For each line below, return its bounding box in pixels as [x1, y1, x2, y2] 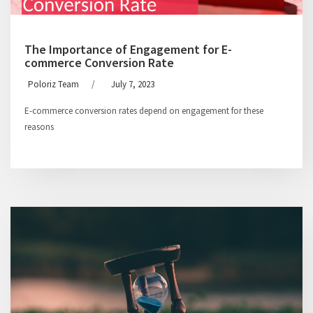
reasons [24, 121, 54, 133]
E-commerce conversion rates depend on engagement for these [24, 105, 263, 117]
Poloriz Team [28, 78, 79, 90]
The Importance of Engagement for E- [24, 41, 232, 57]
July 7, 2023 [111, 78, 154, 90]
